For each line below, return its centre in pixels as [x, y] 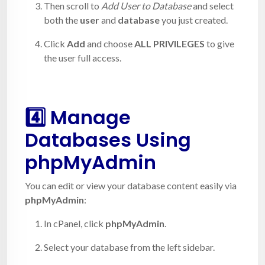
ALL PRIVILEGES [169, 43]
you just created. [194, 20]
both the [62, 20]
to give [219, 43]
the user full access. [83, 57]
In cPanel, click [75, 223]
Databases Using [108, 140]
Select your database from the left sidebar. [129, 247]
